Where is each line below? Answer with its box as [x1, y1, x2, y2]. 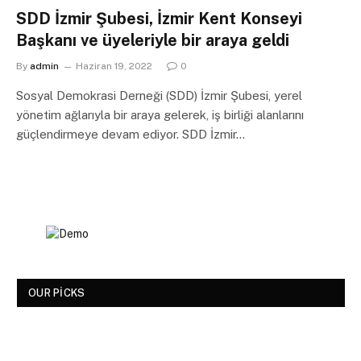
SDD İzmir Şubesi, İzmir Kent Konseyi [16, 8, 302, 28]
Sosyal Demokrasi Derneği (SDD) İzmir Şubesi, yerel [16, 88, 302, 102]
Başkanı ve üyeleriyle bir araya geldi [16, 30, 289, 50]
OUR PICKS [28, 286, 85, 299]
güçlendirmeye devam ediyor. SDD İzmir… [16, 127, 245, 141]
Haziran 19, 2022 [76, 60, 152, 72]
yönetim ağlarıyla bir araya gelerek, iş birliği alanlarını [16, 107, 304, 122]
